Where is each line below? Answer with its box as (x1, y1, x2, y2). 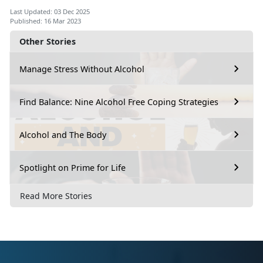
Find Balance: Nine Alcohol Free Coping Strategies (19, 96, 218, 107)
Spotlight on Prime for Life (19, 161, 126, 173)
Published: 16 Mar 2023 (10, 16, 81, 26)
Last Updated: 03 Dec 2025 (10, 7, 90, 16)
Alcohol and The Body (19, 129, 106, 140)
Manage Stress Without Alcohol (19, 63, 144, 75)
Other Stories (19, 36, 76, 48)
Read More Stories (20, 190, 92, 202)
